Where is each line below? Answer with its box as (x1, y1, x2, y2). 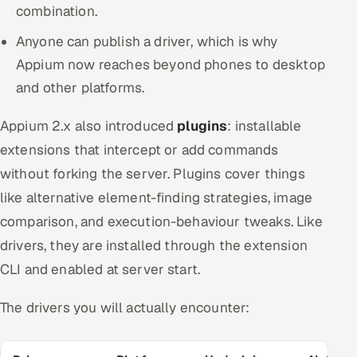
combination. (16, 2, 97, 20)
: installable (227, 117, 302, 135)
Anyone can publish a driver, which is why (16, 33, 278, 50)
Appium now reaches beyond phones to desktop (16, 56, 325, 73)
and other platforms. (16, 79, 145, 96)
